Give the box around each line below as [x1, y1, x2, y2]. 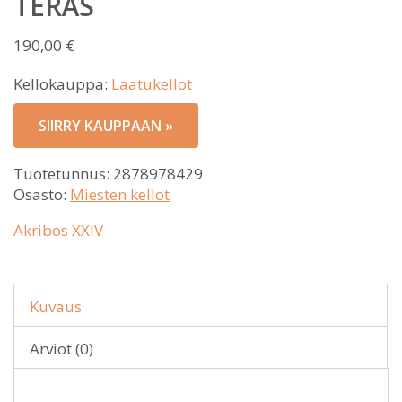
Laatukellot [111, 73, 192, 94]
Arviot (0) [30, 337, 93, 359]
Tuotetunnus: [13, 162, 113, 184]
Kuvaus [30, 295, 82, 317]
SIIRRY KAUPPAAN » [39, 115, 173, 135]
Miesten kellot [70, 183, 170, 205]
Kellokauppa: [13, 73, 111, 94]
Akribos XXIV [13, 219, 103, 240]
